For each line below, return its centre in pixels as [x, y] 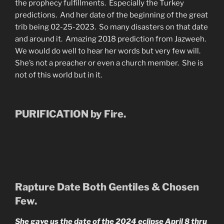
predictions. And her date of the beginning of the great [111, 15]
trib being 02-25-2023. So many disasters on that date [111, 27]
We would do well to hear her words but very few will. [108, 51]
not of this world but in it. [58, 75]
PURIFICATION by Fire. [70, 114]
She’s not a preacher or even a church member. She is [109, 63]
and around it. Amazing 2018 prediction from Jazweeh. [111, 39]
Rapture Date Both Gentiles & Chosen [107, 187]
